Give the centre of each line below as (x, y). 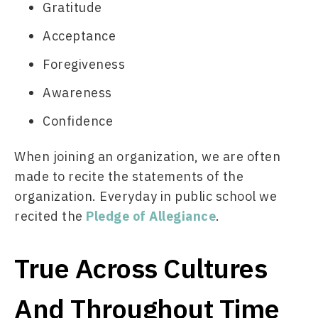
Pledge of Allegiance (151, 216)
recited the (50, 216)
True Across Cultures (141, 268)
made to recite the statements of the (129, 176)
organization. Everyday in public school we (146, 196)
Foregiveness (84, 64)
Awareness (77, 93)
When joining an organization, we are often (147, 157)
